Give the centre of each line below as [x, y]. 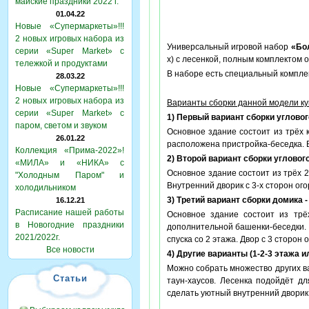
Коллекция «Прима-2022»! [70, 150]
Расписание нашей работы [70, 212]
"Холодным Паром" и [70, 175]
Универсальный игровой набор [229, 47]
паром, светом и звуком [61, 126]
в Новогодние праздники [70, 225]
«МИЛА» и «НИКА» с [70, 163]
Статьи [70, 278]
